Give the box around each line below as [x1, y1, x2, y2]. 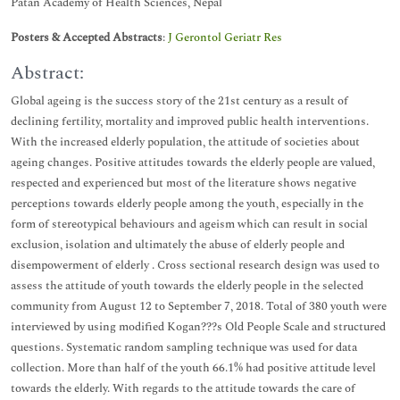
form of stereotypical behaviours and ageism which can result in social [11, 215, 368, 233]
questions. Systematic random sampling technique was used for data [11, 338, 357, 356]
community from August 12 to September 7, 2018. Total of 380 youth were [11, 297, 387, 315]
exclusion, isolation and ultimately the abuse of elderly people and [11, 236, 345, 254]
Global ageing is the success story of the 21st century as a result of [11, 92, 348, 110]
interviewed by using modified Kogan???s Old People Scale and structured [11, 318, 386, 336]
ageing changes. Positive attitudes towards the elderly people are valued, [11, 154, 375, 171]
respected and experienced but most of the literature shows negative [11, 174, 356, 192]
